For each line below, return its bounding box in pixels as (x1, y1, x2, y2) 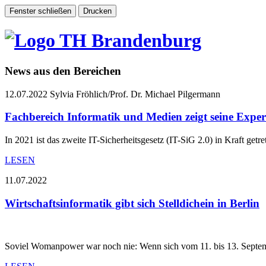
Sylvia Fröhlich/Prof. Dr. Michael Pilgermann (50, 88, 220, 99)
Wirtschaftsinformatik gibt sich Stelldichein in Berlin (5, 197, 259, 210)
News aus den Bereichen (5, 64, 121, 77)
